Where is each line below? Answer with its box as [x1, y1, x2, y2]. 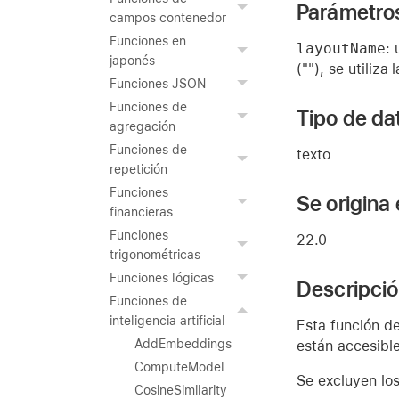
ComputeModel [134, 360, 224, 374]
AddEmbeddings [134, 337, 232, 351]
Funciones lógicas [110, 271, 214, 285]
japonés [110, 53, 155, 68]
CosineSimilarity [134, 383, 227, 397]
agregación [110, 119, 175, 134]
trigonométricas [110, 248, 200, 262]
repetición [110, 162, 167, 176]
